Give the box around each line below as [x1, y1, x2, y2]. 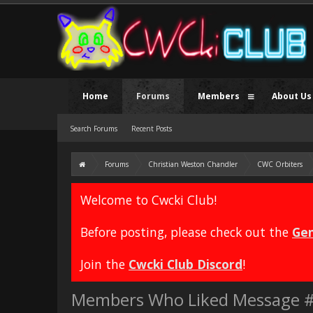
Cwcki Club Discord [129, 256, 242, 272]
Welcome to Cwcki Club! [80, 191, 217, 208]
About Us [272, 90, 312, 102]
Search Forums [70, 124, 117, 133]
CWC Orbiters [257, 159, 303, 169]
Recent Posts [131, 124, 172, 133]
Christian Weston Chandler [148, 159, 238, 169]
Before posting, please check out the [80, 224, 292, 240]
